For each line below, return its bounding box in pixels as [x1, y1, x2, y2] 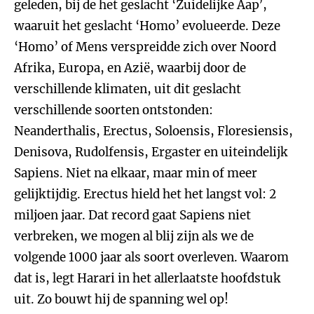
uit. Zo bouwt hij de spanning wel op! [14, 292, 228, 307]
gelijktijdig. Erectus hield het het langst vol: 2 [14, 186, 276, 202]
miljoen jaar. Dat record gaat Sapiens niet [14, 207, 251, 223]
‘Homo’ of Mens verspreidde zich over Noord [14, 39, 276, 55]
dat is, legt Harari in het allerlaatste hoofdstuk [14, 271, 281, 286]
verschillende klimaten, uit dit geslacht [14, 81, 241, 97]
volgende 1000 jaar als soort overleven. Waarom [14, 250, 289, 265]
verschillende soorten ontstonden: [14, 102, 213, 118]
